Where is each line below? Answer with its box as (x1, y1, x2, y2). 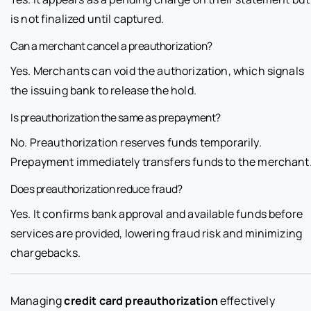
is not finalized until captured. (10, 11, 164, 27)
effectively (217, 293, 275, 309)
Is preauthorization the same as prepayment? (10, 110, 221, 126)
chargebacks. (10, 245, 81, 261)
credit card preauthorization (64, 293, 218, 309)
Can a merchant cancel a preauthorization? (10, 38, 212, 54)
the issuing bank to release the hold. (10, 83, 196, 99)
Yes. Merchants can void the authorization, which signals (10, 63, 304, 79)
